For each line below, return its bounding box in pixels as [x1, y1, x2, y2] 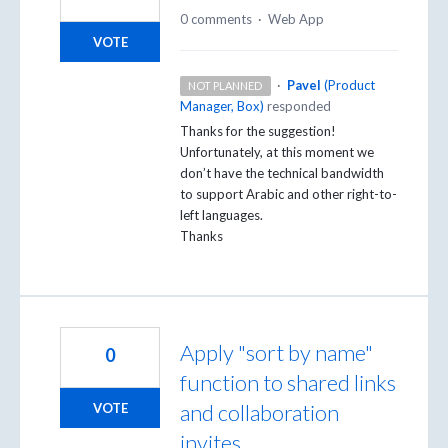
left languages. [180, 206, 263, 223]
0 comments [180, 10, 252, 27]
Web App [268, 10, 324, 27]
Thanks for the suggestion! [180, 122, 336, 139]
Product [327, 76, 375, 93]
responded [264, 97, 331, 114]
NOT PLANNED [188, 78, 263, 92]
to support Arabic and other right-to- [180, 185, 397, 202]
